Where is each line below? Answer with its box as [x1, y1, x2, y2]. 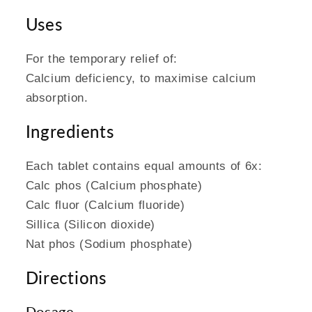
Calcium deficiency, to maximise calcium [25, 72, 256, 85]
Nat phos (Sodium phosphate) [25, 237, 193, 251]
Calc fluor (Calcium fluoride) [25, 198, 185, 212]
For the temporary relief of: [25, 52, 178, 65]
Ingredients [25, 121, 114, 142]
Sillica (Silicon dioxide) [25, 218, 155, 231]
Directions [25, 267, 107, 288]
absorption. [25, 91, 88, 104]
